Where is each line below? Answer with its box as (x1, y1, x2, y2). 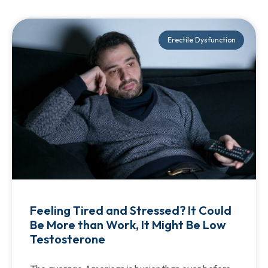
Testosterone (30, 232, 105, 247)
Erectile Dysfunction (167, 35, 236, 45)
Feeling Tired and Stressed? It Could (30, 203, 232, 218)
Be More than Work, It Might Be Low (30, 217, 226, 233)
